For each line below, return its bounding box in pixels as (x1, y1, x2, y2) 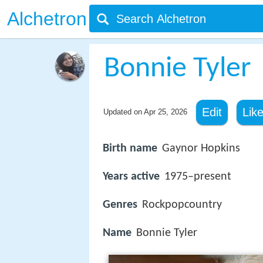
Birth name (103, 143, 157, 154)
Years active (103, 171, 160, 183)
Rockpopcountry (142, 199, 222, 211)
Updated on (103, 107, 144, 116)
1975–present (164, 171, 231, 183)
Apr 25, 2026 (143, 107, 187, 116)
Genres (103, 199, 137, 211)
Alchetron (7, 8, 87, 29)
